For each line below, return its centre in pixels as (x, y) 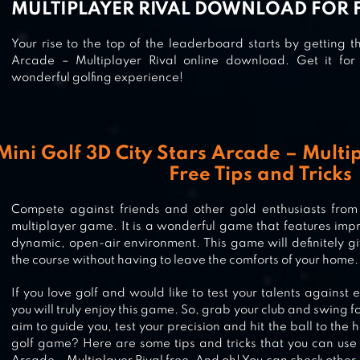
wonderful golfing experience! (97, 78)
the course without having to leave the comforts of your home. (185, 261)
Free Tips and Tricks (260, 176)
